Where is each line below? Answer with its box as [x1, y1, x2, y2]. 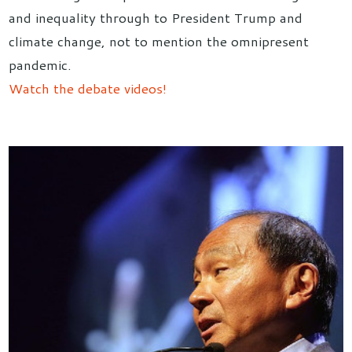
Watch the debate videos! [9, 78, 167, 97]
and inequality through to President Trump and [9, 7, 303, 27]
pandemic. [9, 54, 72, 74]
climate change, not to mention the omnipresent [9, 31, 310, 50]
